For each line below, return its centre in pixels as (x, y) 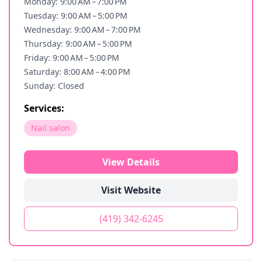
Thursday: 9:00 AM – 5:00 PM (78, 44)
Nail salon (51, 128)
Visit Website (131, 190)
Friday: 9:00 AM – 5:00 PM (72, 58)
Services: (44, 108)
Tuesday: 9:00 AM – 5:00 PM (76, 15)
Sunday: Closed (54, 86)
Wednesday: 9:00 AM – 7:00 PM (82, 30)
